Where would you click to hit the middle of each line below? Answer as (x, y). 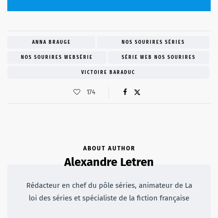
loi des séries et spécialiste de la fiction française (109, 198)
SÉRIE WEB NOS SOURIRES (159, 58)
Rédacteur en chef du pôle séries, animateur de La (109, 186)
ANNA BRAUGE (51, 43)
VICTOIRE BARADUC (108, 73)
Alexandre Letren (109, 162)
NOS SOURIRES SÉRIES (153, 43)
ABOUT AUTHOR (109, 149)
